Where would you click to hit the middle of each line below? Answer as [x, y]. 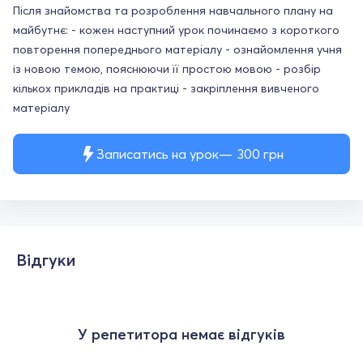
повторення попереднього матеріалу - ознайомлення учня [177, 49]
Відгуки [46, 260]
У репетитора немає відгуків [181, 334]
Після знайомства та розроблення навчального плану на [173, 11]
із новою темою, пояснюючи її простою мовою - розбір [167, 69]
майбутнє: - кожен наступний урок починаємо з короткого [176, 30]
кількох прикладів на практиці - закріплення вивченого [166, 88]
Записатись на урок [157, 154]
